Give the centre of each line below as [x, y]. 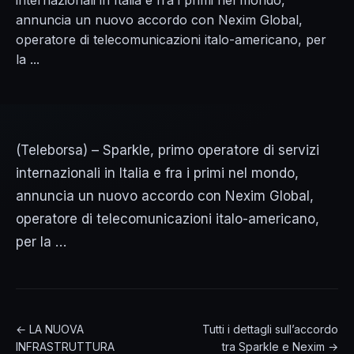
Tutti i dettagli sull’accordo [270, 329]
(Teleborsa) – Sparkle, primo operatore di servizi [168, 150]
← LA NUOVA [50, 329]
